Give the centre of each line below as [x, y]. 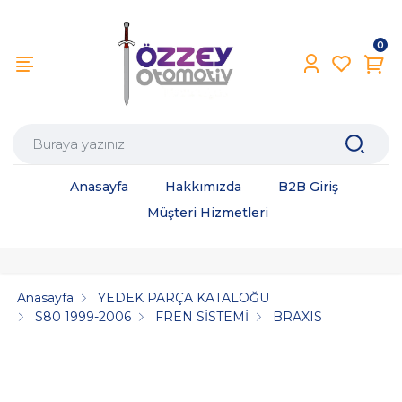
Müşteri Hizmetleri [207, 213]
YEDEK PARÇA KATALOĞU [184, 297]
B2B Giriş [308, 187]
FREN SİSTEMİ [202, 316]
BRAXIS [298, 316]
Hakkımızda [203, 187]
